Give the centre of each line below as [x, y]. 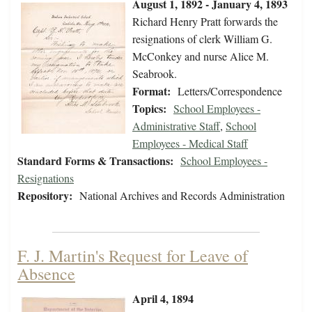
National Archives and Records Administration [182, 196]
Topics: [149, 109]
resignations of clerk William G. [202, 39]
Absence [46, 274]
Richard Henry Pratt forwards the [205, 22]
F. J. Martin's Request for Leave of [133, 256]
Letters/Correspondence [230, 91]
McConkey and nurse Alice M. [201, 56]
